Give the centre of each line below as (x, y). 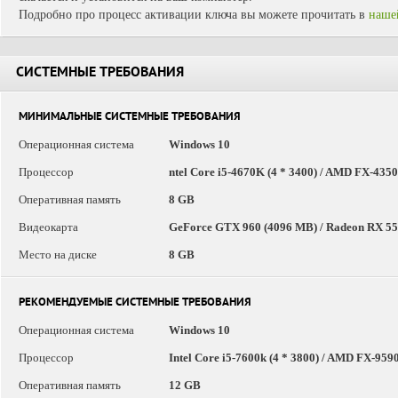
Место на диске (58, 255)
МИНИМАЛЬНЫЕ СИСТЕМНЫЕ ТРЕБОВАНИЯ (130, 118)
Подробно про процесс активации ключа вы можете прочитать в (194, 15)
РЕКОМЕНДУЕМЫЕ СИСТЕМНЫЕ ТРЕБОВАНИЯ (135, 303)
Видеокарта (48, 227)
